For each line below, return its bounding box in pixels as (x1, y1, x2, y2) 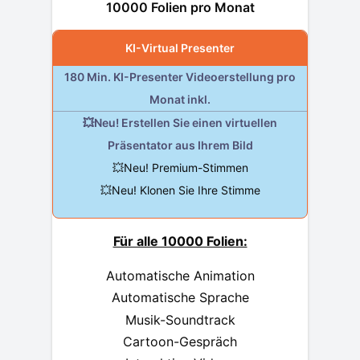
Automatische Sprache (111, 289, 249, 306)
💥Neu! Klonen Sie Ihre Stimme (100, 183, 260, 198)
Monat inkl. (149, 92, 211, 107)
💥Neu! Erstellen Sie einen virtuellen (83, 116, 277, 130)
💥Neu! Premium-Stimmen (112, 161, 248, 175)
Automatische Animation (105, 268, 255, 284)
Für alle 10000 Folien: (112, 233, 247, 250)
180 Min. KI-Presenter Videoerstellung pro (64, 70, 296, 84)
